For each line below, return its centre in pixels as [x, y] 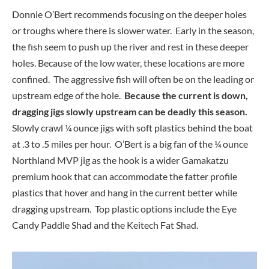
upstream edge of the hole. [68, 95]
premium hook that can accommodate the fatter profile [125, 177]
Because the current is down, [186, 95]
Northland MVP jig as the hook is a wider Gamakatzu [120, 160]
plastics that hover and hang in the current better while [125, 193]
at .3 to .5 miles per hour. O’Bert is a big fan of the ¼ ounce [130, 144]
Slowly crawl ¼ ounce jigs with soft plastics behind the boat [132, 128]
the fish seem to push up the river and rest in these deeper [130, 47]
